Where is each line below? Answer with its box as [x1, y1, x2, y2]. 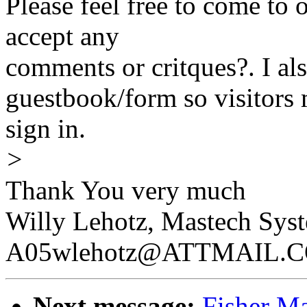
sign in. [5, 114, 86, 144]
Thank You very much [5, 175, 246, 206]
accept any [5, 21, 119, 51]
